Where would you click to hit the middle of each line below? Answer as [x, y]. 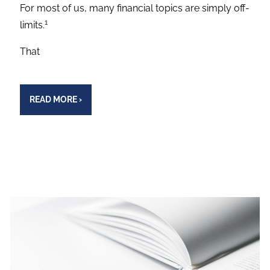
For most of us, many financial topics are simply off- [135, 8]
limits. [33, 25]
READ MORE [53, 100]
